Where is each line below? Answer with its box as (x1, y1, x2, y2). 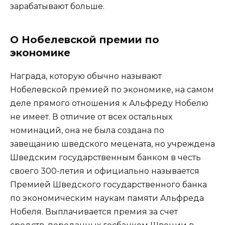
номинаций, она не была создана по (10, 125, 164, 135)
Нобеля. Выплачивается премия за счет (10, 206, 178, 216)
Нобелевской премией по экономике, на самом (10, 84, 214, 94)
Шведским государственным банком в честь (10, 152, 201, 162)
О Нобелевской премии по (10, 33, 159, 46)
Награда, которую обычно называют (10, 71, 162, 81)
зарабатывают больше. (10, 1, 104, 11)
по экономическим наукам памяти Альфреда (10, 193, 204, 203)
